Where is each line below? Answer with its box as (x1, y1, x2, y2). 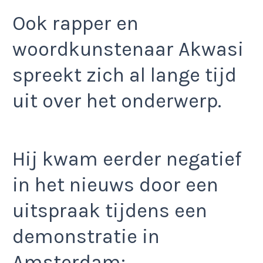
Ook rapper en (12, 12, 139, 36)
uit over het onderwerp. (12, 89, 221, 113)
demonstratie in (12, 224, 160, 248)
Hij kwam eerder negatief (12, 147, 241, 171)
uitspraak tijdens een (12, 198, 207, 222)
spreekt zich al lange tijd (12, 63, 237, 87)
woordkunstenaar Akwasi (12, 38, 244, 62)
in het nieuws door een (12, 173, 218, 197)
